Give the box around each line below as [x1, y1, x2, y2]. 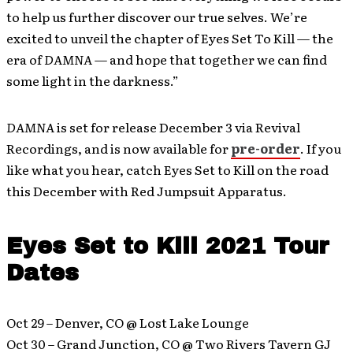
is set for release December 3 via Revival [54, 117, 300, 136]
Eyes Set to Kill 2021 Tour [6, 234, 329, 258]
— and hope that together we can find [92, 50, 327, 69]
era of [6, 50, 44, 69]
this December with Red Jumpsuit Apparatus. [6, 181, 287, 200]
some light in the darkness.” [6, 71, 179, 90]
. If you [300, 139, 341, 158]
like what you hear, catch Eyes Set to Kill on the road [6, 160, 329, 179]
